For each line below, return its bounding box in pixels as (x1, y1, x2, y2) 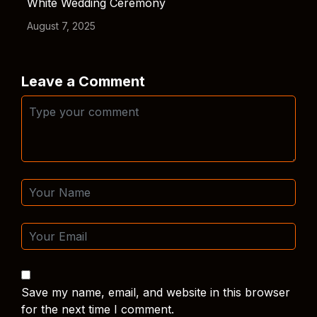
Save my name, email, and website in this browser (21, 285, 290, 299)
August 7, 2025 (27, 20, 96, 32)
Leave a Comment (21, 73, 145, 90)
